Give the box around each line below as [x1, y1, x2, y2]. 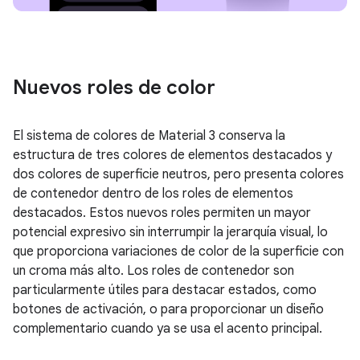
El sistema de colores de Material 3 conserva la [13, 128, 285, 145]
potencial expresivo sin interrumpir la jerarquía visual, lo [13, 224, 328, 241]
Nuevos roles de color [13, 76, 215, 100]
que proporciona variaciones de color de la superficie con [13, 243, 344, 260]
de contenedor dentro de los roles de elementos [13, 186, 293, 202]
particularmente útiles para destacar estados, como [13, 282, 317, 299]
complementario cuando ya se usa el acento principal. [13, 321, 322, 337]
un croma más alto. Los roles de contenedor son [13, 263, 294, 280]
